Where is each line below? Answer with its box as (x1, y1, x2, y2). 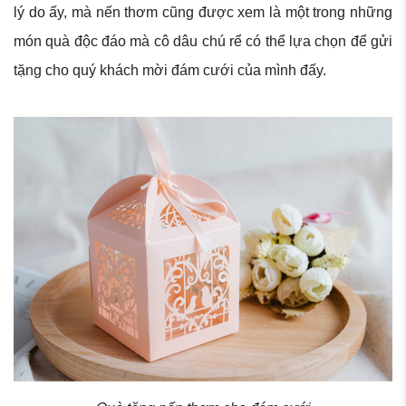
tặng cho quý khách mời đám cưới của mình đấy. (14, 63, 330, 79)
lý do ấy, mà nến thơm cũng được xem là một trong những (14, 5, 392, 21)
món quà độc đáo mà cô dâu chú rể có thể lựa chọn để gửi (14, 34, 392, 50)
